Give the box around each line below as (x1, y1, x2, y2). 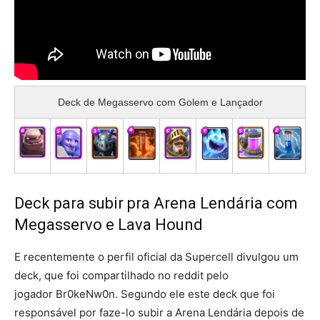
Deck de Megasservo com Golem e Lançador (57, 96, 263, 108)
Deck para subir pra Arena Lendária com (14, 194, 298, 212)
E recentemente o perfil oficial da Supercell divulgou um (14, 249, 299, 264)
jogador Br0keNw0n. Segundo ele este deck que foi (14, 286, 275, 301)
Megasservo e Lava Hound (14, 215, 203, 234)
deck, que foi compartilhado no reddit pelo (14, 268, 229, 282)
